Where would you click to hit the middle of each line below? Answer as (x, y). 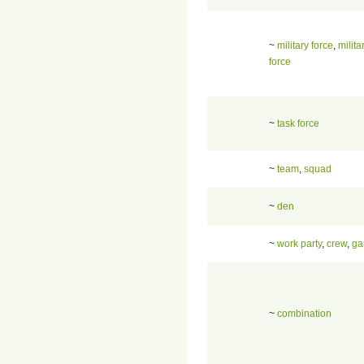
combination (304, 313)
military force (305, 45)
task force (298, 123)
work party (299, 243)
